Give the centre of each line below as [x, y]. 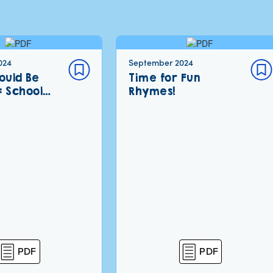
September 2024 [161, 63]
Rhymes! [152, 91]
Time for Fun [165, 78]
